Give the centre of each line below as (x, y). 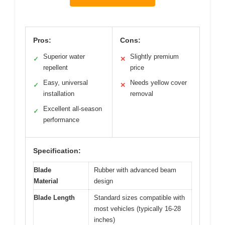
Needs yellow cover (158, 82)
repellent (55, 67)
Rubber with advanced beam (135, 170)
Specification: (57, 150)
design (103, 181)
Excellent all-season (73, 108)
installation (59, 93)
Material (46, 181)
